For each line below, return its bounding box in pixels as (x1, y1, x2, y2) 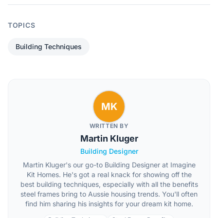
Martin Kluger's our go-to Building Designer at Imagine (22, 161, 196, 169)
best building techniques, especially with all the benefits (20, 180, 198, 188)
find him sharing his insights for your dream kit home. (25, 200, 193, 208)
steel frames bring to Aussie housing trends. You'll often (20, 190, 198, 198)
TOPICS (8, 21, 36, 29)
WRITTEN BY (89, 122, 129, 129)
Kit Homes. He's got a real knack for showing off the (26, 170, 192, 179)
